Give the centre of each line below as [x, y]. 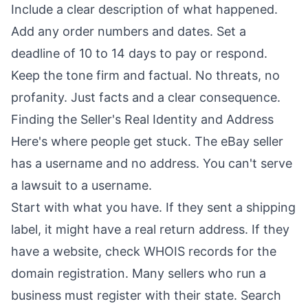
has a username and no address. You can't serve [152, 164]
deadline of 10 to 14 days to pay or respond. [139, 54]
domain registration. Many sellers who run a [139, 274]
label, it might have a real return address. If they [150, 230]
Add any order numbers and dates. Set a [129, 32]
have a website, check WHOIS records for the [144, 252]
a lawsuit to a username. [81, 186]
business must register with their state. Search [146, 296]
